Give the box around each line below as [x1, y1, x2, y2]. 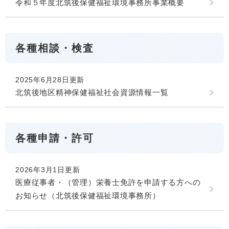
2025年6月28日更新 [15, 75, 84, 84]
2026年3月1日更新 [15, 166, 80, 174]
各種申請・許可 [15, 132, 94, 144]
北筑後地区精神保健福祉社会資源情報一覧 [15, 87, 169, 97]
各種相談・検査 [15, 42, 94, 54]
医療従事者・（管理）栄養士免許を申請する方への [15, 178, 201, 187]
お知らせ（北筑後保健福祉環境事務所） [15, 191, 161, 200]
